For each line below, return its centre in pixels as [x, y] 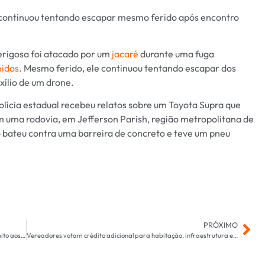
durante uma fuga [176, 54]
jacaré [125, 54]
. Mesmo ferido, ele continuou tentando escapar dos [127, 68]
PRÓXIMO [221, 224]
